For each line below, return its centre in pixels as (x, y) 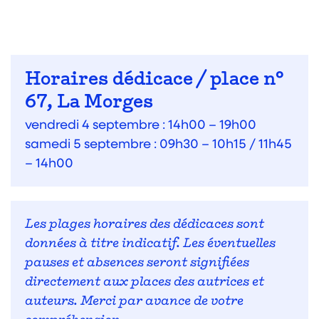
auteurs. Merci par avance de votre (134, 302)
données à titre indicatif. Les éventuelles (150, 244)
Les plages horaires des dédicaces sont (145, 225)
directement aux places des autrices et (145, 282)
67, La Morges (89, 103)
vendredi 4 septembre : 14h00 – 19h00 (141, 124)
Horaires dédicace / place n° (155, 80)
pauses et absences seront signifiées (137, 263)
